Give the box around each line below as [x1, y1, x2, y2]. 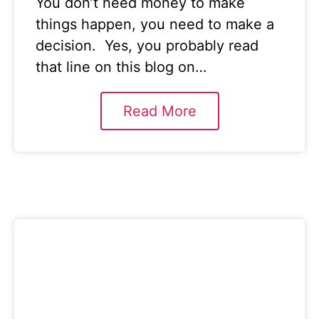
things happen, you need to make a [36, 16, 274, 33]
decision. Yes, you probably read [36, 37, 258, 54]
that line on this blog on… [36, 58, 206, 75]
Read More [122, 103, 197, 120]
